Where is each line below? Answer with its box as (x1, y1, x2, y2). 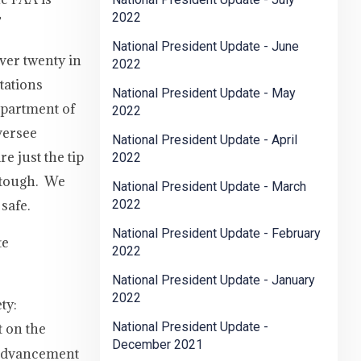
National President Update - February (112, 226, 321, 242)
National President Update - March (112, 179, 306, 195)
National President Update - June (112, 39, 299, 55)
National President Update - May (112, 85, 296, 102)
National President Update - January (112, 272, 315, 288)
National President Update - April (112, 132, 297, 148)
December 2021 (112, 337, 203, 353)
